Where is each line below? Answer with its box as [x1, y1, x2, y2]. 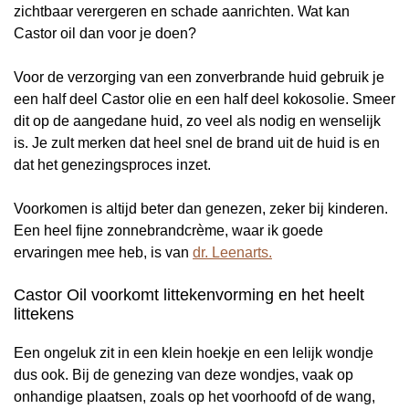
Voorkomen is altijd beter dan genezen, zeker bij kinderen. [14, 201, 388, 217]
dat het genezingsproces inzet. [14, 157, 211, 173]
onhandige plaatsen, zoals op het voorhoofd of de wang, [14, 389, 375, 405]
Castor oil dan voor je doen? [14, 26, 196, 42]
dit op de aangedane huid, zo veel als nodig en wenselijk [14, 113, 381, 130]
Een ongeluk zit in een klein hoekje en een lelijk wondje [14, 345, 373, 362]
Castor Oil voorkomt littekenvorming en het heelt [14, 286, 364, 305]
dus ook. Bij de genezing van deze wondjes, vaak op [14, 367, 353, 383]
